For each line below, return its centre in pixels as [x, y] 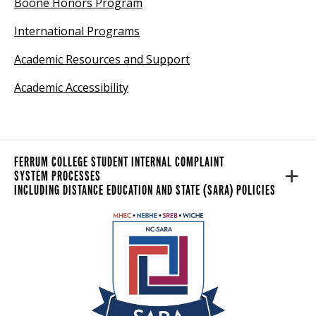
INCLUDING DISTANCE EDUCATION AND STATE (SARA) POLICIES [145, 190]
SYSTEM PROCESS [52, 176]
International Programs [77, 31]
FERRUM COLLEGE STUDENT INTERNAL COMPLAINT [119, 162]
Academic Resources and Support [102, 59]
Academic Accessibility [71, 87]
